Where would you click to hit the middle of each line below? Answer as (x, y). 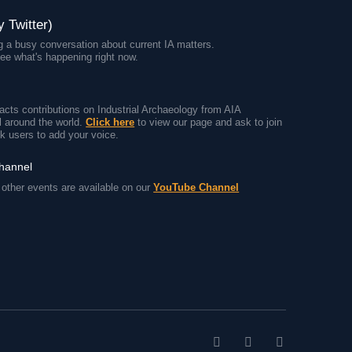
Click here (110, 122)
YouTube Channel (196, 187)
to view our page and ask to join (209, 122)
